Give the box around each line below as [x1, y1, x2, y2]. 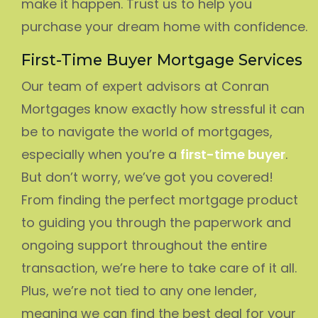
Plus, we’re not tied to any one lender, [21, 281, 257, 300]
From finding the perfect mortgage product [21, 190, 298, 209]
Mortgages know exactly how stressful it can [21, 99, 305, 118]
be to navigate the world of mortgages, [21, 122, 273, 141]
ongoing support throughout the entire [21, 236, 267, 254]
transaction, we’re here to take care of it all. [21, 258, 297, 277]
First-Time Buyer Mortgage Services [21, 50, 302, 69]
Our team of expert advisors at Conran [21, 77, 269, 95]
